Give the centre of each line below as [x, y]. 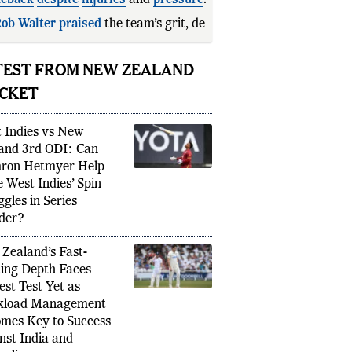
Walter [37, 24]
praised [80, 24]
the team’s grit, [145, 24]
